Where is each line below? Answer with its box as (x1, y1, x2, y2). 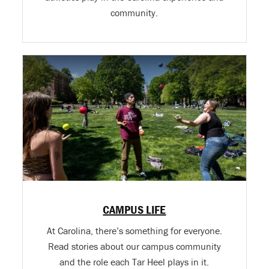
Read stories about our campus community (47, 240, 221, 252)
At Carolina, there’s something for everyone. (46, 225, 222, 237)
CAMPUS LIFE (103, 202, 166, 217)
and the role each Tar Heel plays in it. (59, 256, 210, 268)
